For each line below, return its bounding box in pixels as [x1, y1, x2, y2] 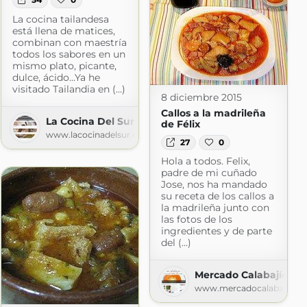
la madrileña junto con [160, 201, 269, 214]
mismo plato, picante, [12, 59, 116, 72]
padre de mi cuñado [160, 166, 257, 179]
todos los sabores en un [12, 47, 125, 60]
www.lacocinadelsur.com [45, 129, 151, 140]
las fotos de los [160, 212, 232, 225]
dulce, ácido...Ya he [12, 71, 100, 84]
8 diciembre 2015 [160, 90, 242, 103]
